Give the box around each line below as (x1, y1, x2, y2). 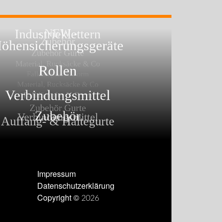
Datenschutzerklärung (37, 179, 114, 193)
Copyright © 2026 (37, 191, 99, 205)
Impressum (37, 167, 76, 181)
